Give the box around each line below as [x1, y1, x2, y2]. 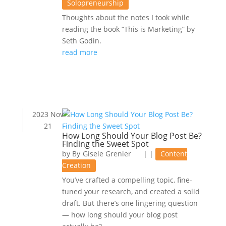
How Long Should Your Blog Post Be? [62, 130, 202, 141]
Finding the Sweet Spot [62, 138, 149, 149]
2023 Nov [32, 109, 64, 119]
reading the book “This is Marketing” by [62, 24, 195, 34]
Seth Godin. [62, 36, 101, 45]
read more [62, 47, 97, 57]
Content [160, 149, 187, 158]
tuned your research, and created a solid [62, 187, 200, 196]
